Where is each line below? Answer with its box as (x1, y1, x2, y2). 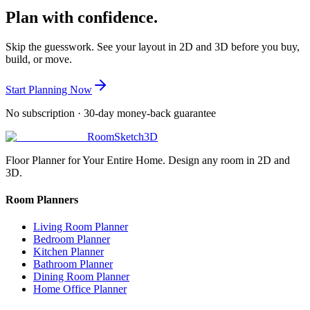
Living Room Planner (33, 221, 128, 233)
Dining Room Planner (33, 271, 129, 283)
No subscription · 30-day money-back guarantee (6, 107, 216, 119)
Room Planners (6, 194, 78, 206)
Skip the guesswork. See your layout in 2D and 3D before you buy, (6, 40, 300, 53)
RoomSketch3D (87, 130, 158, 143)
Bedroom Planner (33, 233, 110, 246)
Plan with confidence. (6, 8, 158, 27)
